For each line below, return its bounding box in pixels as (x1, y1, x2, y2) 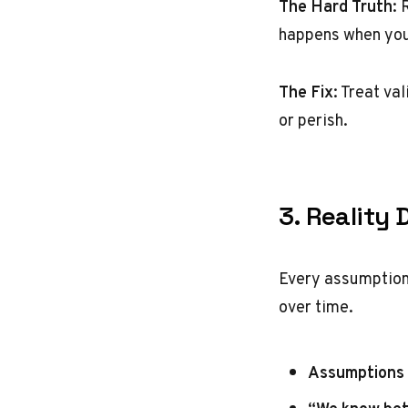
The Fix (279, 79, 333, 104)
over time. (279, 294, 353, 319)
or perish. (279, 107, 348, 132)
